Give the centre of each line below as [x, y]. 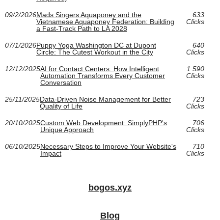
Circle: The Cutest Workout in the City [95, 52]
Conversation [61, 83]
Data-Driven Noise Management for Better [105, 99]
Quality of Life [61, 106]
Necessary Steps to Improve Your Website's [108, 147]
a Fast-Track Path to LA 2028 [82, 29]
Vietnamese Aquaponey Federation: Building [105, 22]
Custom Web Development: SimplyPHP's [104, 123]
